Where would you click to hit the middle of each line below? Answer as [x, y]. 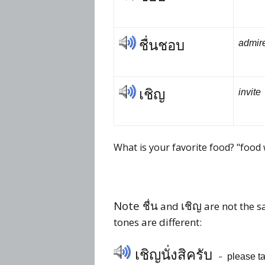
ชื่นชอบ [162, 46]
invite [250, 92]
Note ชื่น [136, 206]
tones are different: [158, 222]
